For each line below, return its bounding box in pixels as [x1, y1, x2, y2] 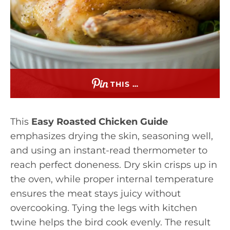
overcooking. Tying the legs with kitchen [10, 202, 197, 214]
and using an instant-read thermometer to [10, 145, 207, 156]
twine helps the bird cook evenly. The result [10, 217, 210, 228]
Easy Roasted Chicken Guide [31, 116, 168, 127]
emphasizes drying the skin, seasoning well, [10, 130, 213, 142]
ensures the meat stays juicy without [10, 188, 181, 199]
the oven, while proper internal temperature [10, 174, 214, 185]
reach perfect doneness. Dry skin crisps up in [10, 159, 217, 170]
